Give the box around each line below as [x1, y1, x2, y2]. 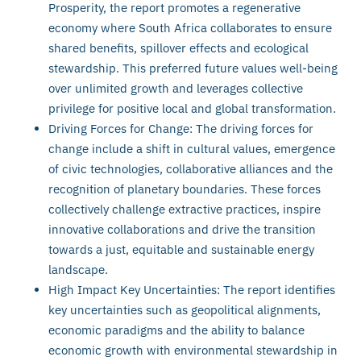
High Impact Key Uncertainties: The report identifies [48, 281, 335, 297]
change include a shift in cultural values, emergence [48, 140, 335, 156]
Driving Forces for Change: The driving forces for [48, 120, 313, 136]
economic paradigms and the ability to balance [48, 322, 305, 338]
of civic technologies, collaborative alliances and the [48, 160, 333, 176]
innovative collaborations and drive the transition [48, 221, 316, 237]
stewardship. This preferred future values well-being [48, 60, 338, 76]
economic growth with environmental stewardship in [48, 342, 338, 358]
